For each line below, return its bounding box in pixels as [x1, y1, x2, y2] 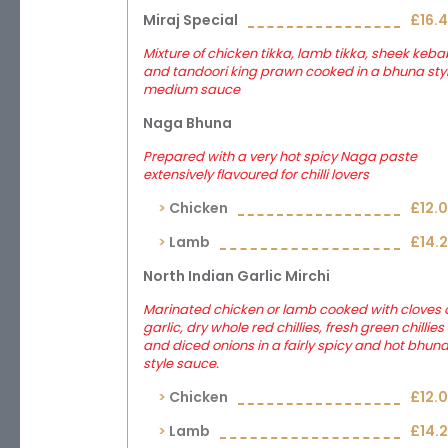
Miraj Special [143, 10, 238, 30]
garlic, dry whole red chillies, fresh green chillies [143, 318, 444, 337]
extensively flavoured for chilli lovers [143, 165, 369, 184]
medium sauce [143, 80, 240, 99]
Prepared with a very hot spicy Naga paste [143, 147, 417, 166]
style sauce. [143, 354, 219, 373]
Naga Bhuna [143, 113, 232, 133]
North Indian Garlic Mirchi [143, 266, 330, 286]
